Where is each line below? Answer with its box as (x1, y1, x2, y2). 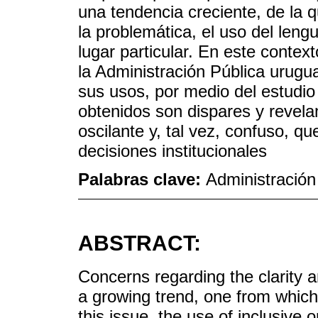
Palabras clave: (78, 170, 206, 190)
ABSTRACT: (78, 231, 201, 256)
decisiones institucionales (78, 141, 267, 160)
